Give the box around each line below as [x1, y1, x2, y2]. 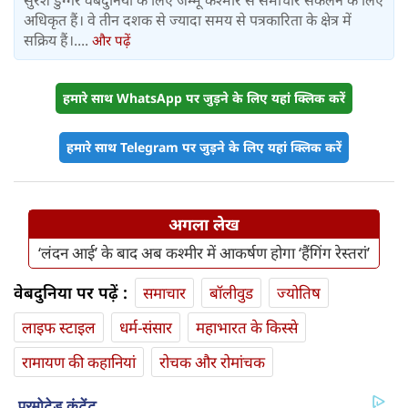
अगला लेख [168, 213, 240, 236]
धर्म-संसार [119, 317, 172, 339]
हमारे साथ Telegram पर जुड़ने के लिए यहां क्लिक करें [66, 138, 342, 157]
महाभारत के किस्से [196, 317, 298, 339]
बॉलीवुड [209, 282, 253, 304]
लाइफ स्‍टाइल [22, 317, 96, 339]
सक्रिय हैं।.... [24, 30, 92, 51]
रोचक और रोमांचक [159, 352, 265, 373]
